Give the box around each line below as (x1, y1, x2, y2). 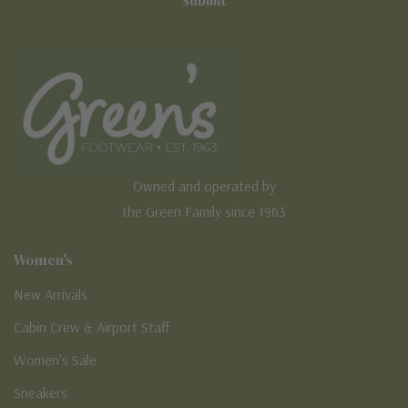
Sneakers (14, 382, 67, 402)
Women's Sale (14, 350, 97, 369)
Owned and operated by (132, 176, 276, 195)
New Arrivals (14, 284, 87, 303)
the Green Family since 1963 (122, 201, 286, 220)
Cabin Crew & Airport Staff (14, 317, 169, 336)
